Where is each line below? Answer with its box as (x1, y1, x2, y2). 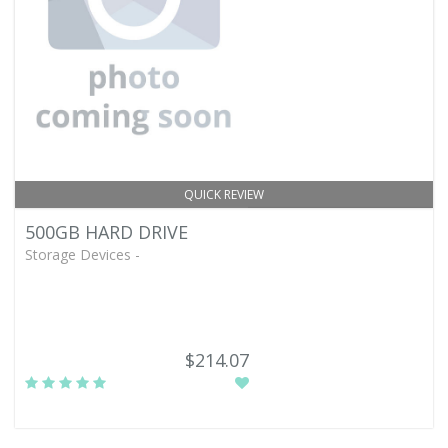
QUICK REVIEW (184, 186, 264, 203)
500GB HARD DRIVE (25, 220, 188, 244)
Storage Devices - (25, 245, 140, 264)
